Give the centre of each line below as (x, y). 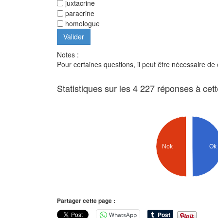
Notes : (68, 55)
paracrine (79, 13)
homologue (82, 24)
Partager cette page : (86, 201)
